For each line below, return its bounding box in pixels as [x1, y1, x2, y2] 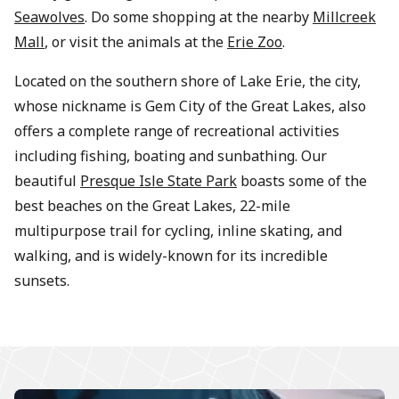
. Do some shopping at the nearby [85, 6, 313, 27]
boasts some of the [237, 170, 367, 191]
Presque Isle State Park [80, 170, 237, 191]
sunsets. [14, 270, 69, 290]
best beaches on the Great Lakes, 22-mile [14, 195, 290, 216]
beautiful [14, 170, 80, 191]
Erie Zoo [227, 31, 282, 52]
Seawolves [14, 6, 85, 27]
